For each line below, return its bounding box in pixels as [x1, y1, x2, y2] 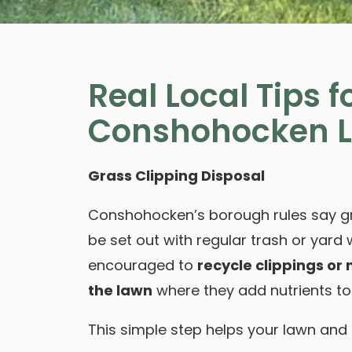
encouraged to [88, 255, 197, 275]
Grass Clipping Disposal [88, 166, 265, 185]
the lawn [88, 280, 152, 300]
